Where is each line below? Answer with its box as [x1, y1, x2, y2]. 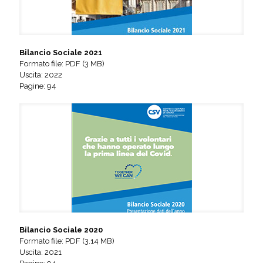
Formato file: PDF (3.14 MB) [19, 236, 114, 245]
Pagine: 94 [19, 81, 56, 90]
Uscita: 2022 [19, 70, 62, 79]
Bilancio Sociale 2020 [19, 225, 103, 234]
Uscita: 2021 [19, 247, 62, 257]
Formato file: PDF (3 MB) [19, 59, 104, 68]
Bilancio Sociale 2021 [19, 48, 102, 57]
